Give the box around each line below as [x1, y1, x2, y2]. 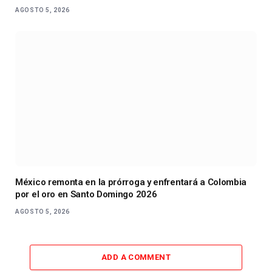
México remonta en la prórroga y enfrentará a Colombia [15, 177, 247, 188]
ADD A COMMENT [101, 253, 171, 262]
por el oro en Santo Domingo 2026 [15, 189, 157, 200]
